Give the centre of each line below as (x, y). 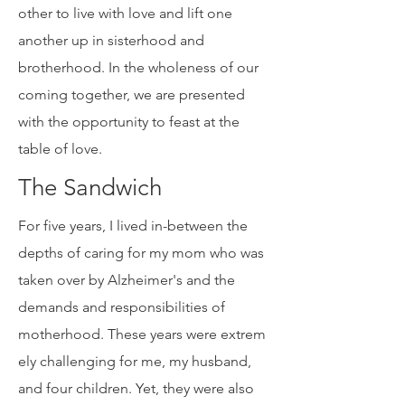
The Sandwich (90, 274)
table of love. (60, 235)
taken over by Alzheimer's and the (127, 367)
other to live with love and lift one (125, 100)
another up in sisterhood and (111, 127)
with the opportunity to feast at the (129, 208)
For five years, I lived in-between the (133, 312)
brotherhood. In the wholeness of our (138, 154)
